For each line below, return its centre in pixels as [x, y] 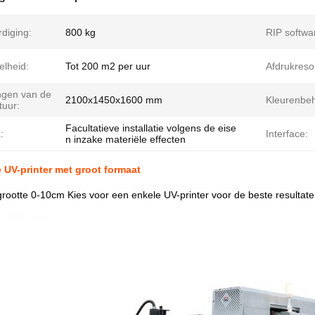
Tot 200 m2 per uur [108, 66]
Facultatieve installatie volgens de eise [151, 128]
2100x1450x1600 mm [114, 100]
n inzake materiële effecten [126, 139]
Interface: [287, 134]
